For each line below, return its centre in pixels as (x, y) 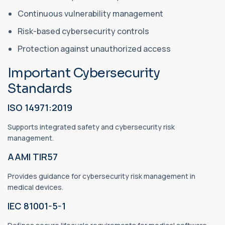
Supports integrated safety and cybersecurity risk (91, 127)
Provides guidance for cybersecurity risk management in (101, 176)
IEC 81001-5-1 (37, 206)
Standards (40, 89)
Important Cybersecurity (84, 73)
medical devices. (35, 187)
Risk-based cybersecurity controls (84, 31)
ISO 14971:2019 (40, 108)
